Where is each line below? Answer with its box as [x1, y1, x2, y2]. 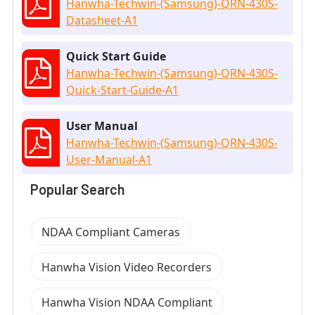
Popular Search [30, 181, 125, 198]
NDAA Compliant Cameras [41, 224, 180, 240]
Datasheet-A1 [66, 13, 138, 29]
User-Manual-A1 [66, 152, 152, 168]
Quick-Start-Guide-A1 [66, 82, 179, 98]
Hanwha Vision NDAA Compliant [41, 295, 212, 311]
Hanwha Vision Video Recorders [41, 259, 212, 276]
